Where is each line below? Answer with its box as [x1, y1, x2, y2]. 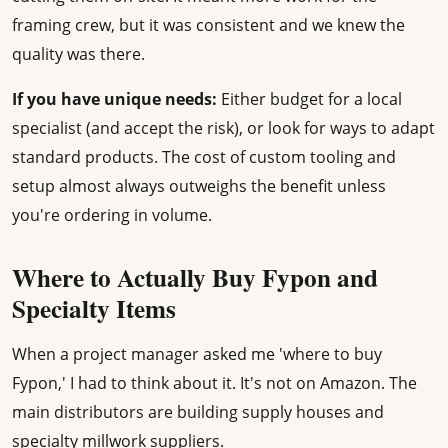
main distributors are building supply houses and [12, 401, 384, 424]
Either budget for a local [217, 88, 402, 111]
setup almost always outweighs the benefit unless [12, 175, 386, 198]
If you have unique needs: [12, 88, 217, 111]
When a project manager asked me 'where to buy [12, 343, 382, 366]
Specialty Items [12, 290, 176, 328]
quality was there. [12, 43, 145, 66]
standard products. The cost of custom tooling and [12, 146, 396, 169]
